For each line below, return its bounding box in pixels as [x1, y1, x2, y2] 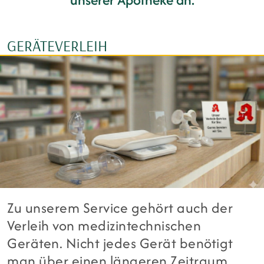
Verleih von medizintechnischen [7, 215, 202, 236]
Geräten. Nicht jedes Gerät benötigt [7, 233, 233, 254]
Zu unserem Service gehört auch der [7, 197, 233, 219]
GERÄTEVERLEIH [7, 36, 107, 56]
